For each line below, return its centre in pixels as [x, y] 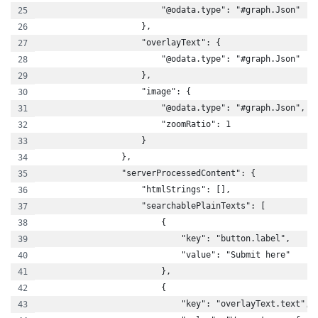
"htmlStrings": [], [136, 190]
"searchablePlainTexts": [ [154, 206]
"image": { [116, 92]
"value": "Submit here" [166, 255]
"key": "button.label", [166, 238]
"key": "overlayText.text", [176, 304]
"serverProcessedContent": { [149, 173]
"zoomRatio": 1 [136, 124]
